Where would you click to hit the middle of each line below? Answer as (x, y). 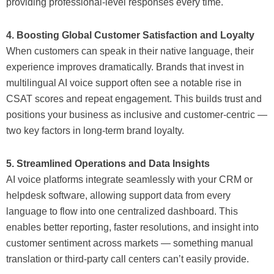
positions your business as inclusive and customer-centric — (137, 115)
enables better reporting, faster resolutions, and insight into (132, 228)
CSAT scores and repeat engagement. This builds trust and (134, 99)
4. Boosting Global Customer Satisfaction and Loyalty (130, 35)
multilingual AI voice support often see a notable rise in (124, 83)
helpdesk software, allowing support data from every (118, 196)
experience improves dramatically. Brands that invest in (125, 67)
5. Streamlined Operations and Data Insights (108, 164)
